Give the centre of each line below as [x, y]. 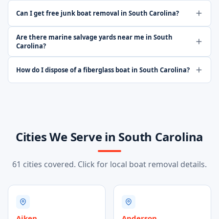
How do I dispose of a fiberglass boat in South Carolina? [103, 70]
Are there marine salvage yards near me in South [94, 37]
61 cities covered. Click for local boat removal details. [109, 164]
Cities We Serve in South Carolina [109, 137]
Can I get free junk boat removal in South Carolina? [98, 13]
